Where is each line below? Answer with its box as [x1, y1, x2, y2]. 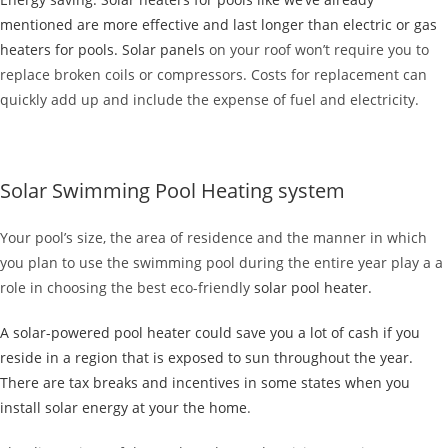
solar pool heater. [254, 278, 372, 297]
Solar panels [122, 40, 205, 59]
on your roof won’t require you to [205, 40, 429, 59]
